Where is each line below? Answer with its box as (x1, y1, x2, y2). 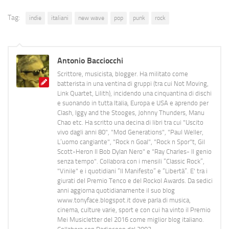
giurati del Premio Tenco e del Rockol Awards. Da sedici (57, 176, 213, 185)
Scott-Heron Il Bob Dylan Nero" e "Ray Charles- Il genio (57, 147, 212, 155)
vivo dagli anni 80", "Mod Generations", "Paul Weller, (57, 128, 203, 136)
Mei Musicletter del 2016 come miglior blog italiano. (57, 215, 204, 223)
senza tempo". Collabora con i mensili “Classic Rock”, (57, 157, 204, 165)
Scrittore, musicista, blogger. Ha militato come (57, 70, 188, 78)
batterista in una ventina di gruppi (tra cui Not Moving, (57, 79, 209, 87)
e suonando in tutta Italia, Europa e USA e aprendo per (57, 99, 209, 107)
